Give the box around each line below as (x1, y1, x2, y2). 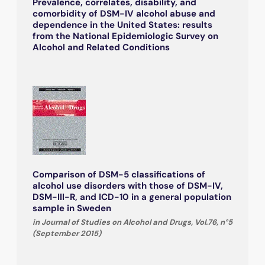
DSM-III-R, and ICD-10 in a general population (33, 190, 231, 203)
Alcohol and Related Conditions (33, 41, 170, 53)
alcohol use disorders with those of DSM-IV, (33, 179, 223, 192)
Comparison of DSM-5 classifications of (33, 168, 205, 180)
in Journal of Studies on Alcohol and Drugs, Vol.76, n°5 (33, 216, 232, 227)
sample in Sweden (33, 202, 111, 214)
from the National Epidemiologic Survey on (33, 30, 218, 42)
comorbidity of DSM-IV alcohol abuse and (33, 7, 215, 20)
